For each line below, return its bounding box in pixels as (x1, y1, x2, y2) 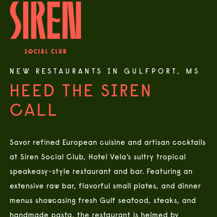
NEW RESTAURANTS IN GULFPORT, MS (10, 68, 201, 76)
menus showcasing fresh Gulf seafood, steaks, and (10, 197, 196, 205)
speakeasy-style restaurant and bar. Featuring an (10, 168, 193, 176)
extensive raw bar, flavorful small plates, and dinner (10, 183, 201, 190)
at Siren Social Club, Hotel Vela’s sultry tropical (10, 154, 186, 161)
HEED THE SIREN (10, 83, 153, 101)
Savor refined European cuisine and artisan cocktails (10, 139, 206, 147)
